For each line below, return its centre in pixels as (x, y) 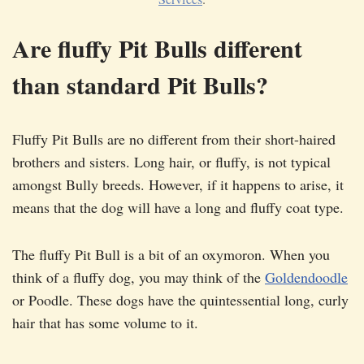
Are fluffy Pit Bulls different (157, 48)
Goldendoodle (306, 277)
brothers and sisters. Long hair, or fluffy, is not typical (171, 162)
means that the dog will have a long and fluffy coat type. (178, 208)
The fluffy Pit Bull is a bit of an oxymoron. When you (171, 255)
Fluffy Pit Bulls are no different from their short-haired (174, 139)
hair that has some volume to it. (105, 323)
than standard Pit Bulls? (140, 85)
